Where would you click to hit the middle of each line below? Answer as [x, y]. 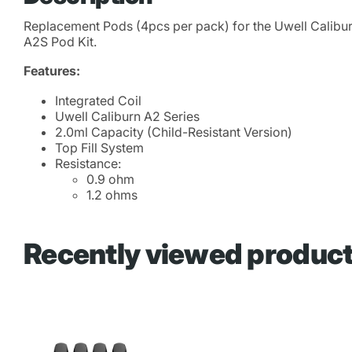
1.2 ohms [112, 194]
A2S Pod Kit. [60, 41]
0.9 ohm [110, 179]
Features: [53, 71]
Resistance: [88, 163]
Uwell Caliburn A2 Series [127, 116]
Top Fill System [101, 147]
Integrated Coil [100, 100]
